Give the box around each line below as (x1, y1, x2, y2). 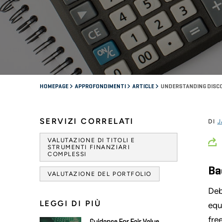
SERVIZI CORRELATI (40, 116, 134, 126)
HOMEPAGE (40, 83, 69, 90)
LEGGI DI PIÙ (40, 198, 102, 208)
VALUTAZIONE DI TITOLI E (48, 136, 135, 144)
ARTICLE (132, 83, 155, 90)
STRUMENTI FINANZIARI (48, 143, 130, 151)
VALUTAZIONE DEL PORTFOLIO (48, 170, 152, 177)
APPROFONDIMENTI (75, 83, 127, 90)
